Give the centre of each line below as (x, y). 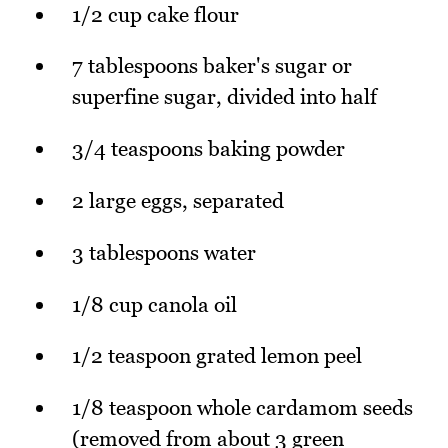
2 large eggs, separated (178, 201)
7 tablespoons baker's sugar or (212, 66)
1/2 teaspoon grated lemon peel (217, 356)
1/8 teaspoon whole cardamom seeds (242, 408)
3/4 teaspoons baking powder (208, 149)
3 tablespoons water (164, 252)
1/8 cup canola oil (154, 304)
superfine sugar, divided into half (224, 97)
